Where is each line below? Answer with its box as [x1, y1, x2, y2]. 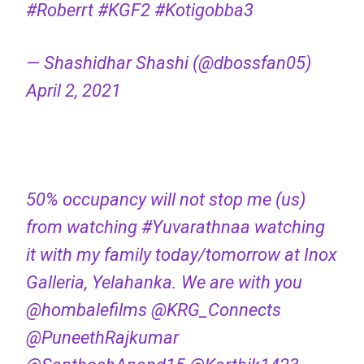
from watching [25, 217, 141, 238]
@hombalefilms [25, 300, 147, 321]
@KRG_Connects [150, 300, 281, 321]
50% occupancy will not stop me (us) [25, 189, 305, 210]
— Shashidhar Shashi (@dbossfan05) [25, 53, 311, 74]
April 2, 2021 [25, 80, 121, 102]
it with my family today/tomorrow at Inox [25, 245, 337, 266]
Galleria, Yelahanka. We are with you [25, 272, 302, 293]
